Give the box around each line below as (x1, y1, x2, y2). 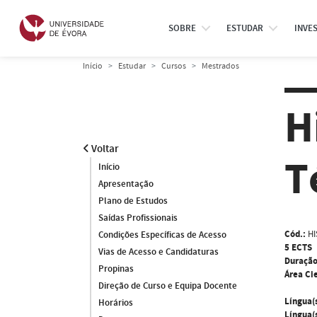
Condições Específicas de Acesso (98, 229, 226, 241)
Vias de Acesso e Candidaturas (98, 246, 219, 258)
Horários (98, 296, 133, 309)
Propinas (98, 263, 134, 275)
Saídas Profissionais (98, 212, 178, 224)
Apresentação (98, 178, 154, 190)
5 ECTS (284, 241, 312, 254)
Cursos (161, 60, 186, 71)
